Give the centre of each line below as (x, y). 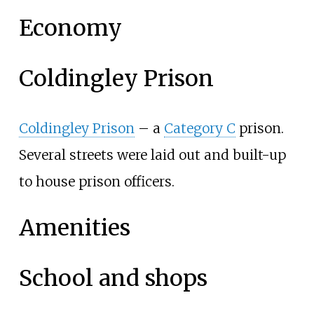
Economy (70, 28)
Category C (199, 129)
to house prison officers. (96, 182)
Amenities (74, 227)
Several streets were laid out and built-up (152, 155)
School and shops (113, 278)
